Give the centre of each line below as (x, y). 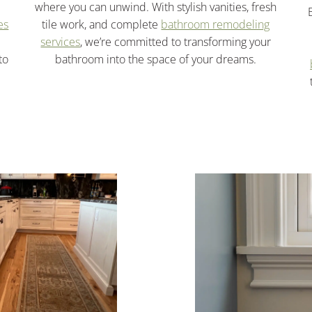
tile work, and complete (102, 24)
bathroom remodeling (216, 24)
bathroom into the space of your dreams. (156, 59)
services (61, 41)
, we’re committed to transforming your (176, 41)
